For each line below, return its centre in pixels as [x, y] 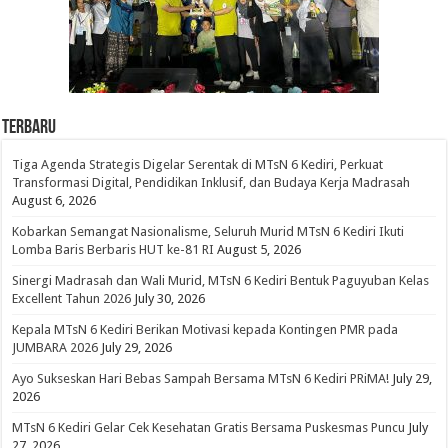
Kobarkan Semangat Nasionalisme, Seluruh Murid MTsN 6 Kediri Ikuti [208, 231]
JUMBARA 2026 [55, 347]
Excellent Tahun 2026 [72, 298]
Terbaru [29, 127]
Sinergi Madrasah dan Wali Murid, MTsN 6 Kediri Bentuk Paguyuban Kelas [221, 280]
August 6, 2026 [54, 200]
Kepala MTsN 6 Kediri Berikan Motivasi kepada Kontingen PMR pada [205, 329]
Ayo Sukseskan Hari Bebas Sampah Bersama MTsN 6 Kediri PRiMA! [201, 378]
